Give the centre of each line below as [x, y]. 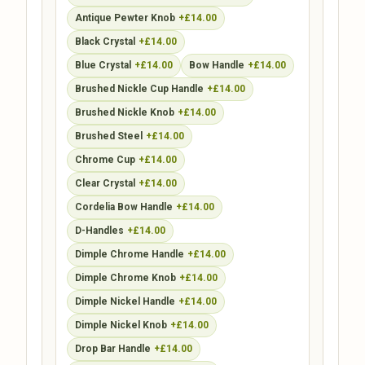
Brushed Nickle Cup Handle [139, 88]
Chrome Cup [105, 159]
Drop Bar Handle [112, 348]
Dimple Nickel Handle [125, 301]
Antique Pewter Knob [125, 18]
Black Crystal [105, 41]
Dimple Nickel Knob [121, 325]
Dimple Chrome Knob [125, 277]
